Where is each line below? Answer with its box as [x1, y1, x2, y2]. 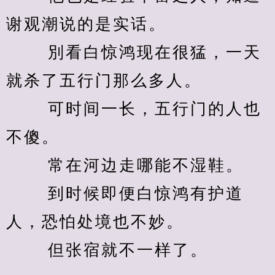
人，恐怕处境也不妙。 [6, 213, 190, 231]
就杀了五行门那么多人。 [6, 72, 208, 90]
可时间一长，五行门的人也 [6, 100, 261, 118]
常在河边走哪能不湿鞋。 [6, 157, 250, 174]
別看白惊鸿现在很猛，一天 [6, 44, 261, 61]
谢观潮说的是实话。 [6, 15, 172, 33]
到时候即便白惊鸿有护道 [6, 185, 244, 203]
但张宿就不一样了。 [6, 241, 214, 259]
